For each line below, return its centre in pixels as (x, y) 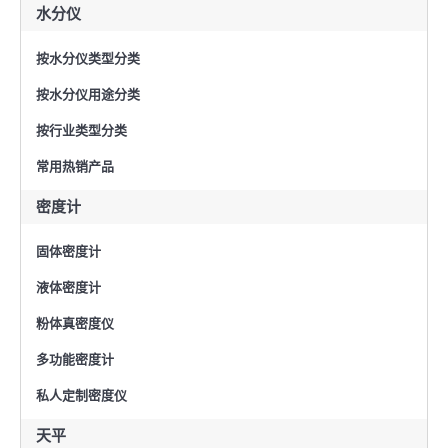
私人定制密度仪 (81, 395)
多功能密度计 (75, 359)
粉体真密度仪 (75, 323)
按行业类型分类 (81, 130)
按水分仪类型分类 (88, 58)
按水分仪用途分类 (88, 94)
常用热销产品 (75, 166)
